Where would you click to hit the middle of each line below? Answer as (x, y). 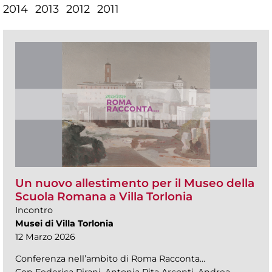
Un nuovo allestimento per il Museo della (135, 183)
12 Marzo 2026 (45, 237)
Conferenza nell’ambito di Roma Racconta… (110, 259)
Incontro (34, 210)
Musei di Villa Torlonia (64, 224)
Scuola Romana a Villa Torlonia (104, 197)
